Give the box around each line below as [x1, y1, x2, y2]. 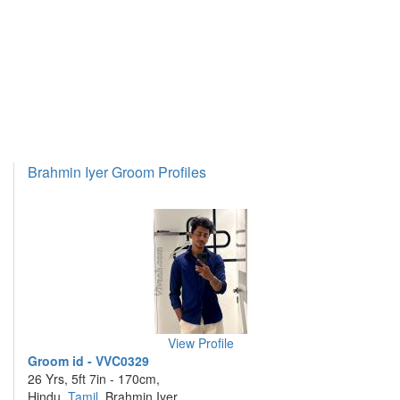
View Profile [167, 334, 234, 352]
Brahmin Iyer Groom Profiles [28, 162, 206, 182]
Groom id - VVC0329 [28, 352, 149, 370]
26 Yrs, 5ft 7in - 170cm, [28, 370, 160, 387]
